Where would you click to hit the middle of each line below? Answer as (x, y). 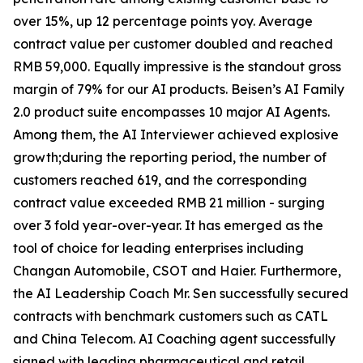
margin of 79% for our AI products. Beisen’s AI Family (179, 89)
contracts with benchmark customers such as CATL (171, 316)
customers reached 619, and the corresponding (160, 179)
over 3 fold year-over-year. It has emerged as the (168, 225)
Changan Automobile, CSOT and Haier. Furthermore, (177, 270)
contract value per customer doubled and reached (173, 43)
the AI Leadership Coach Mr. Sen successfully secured (181, 293)
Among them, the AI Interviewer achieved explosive (176, 134)
